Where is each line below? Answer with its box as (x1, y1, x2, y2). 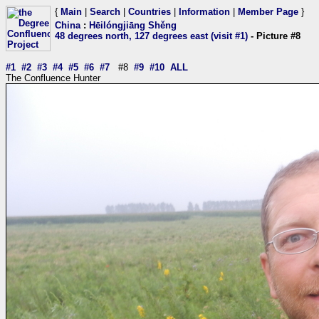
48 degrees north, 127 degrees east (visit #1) (55, 31, 248, 41)
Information (179, 6, 230, 17)
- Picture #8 (248, 31, 300, 41)
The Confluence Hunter (6, 73, 100, 83)
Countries (128, 6, 171, 17)
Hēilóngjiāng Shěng (89, 20, 177, 31)
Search (90, 6, 120, 17)
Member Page (238, 6, 298, 17)
